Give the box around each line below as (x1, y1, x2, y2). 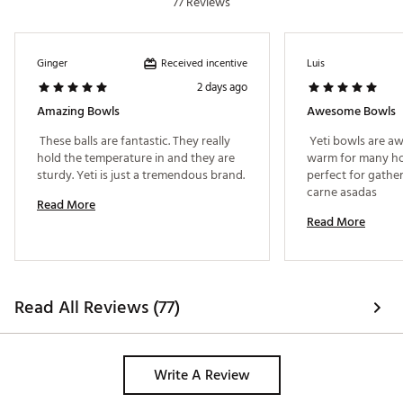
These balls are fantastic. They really (37, 130, 230, 152)
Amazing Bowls (37, 101, 120, 122)
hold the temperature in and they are (37, 148, 235, 169)
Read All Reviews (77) (14, 293, 180, 323)
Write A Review (153, 363, 250, 388)
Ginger (37, 55, 67, 73)
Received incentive (161, 54, 247, 72)
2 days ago (197, 77, 247, 98)
